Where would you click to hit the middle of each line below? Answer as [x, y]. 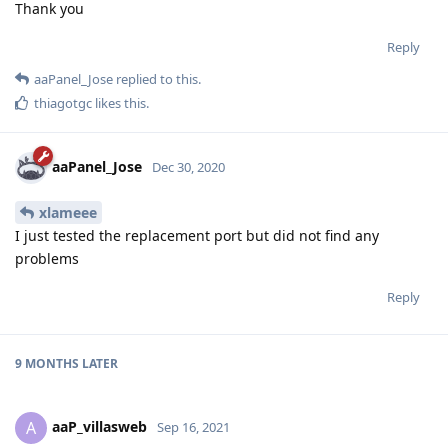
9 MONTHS [47, 363]
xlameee [68, 212]
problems [47, 258]
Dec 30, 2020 [188, 166]
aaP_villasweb [99, 426]
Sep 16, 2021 [193, 426]
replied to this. [157, 79]
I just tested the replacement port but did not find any [197, 235]
